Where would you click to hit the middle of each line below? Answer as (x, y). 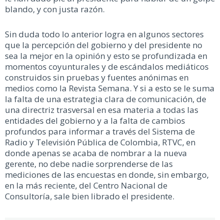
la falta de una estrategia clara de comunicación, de (106, 99)
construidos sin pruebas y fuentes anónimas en (97, 78)
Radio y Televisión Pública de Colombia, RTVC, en (100, 142)
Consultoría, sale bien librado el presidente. (90, 196)
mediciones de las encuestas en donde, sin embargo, (107, 175)
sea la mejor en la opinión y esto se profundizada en (106, 56)
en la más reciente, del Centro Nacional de (86, 186)
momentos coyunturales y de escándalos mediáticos (107, 67)
